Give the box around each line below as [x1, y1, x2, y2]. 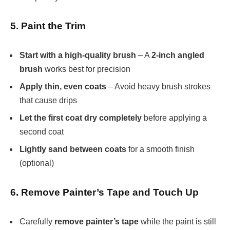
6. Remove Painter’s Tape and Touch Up [10, 186, 199, 198]
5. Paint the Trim [10, 20, 86, 32]
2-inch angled [151, 51, 204, 60]
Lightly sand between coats [20, 145, 126, 154]
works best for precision [43, 65, 130, 74]
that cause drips [20, 96, 77, 105]
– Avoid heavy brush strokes [106, 82, 210, 91]
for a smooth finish [126, 145, 195, 154]
